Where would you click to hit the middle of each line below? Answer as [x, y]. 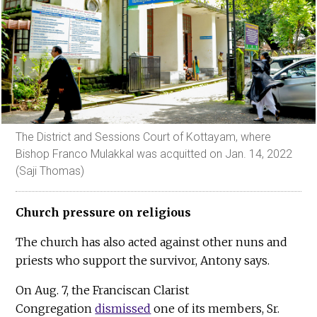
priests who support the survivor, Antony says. [143, 261]
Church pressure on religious [104, 213]
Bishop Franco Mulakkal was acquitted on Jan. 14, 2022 [154, 154]
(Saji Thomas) [50, 171]
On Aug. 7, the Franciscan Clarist [103, 290]
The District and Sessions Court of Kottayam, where [144, 137]
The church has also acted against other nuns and [152, 242]
